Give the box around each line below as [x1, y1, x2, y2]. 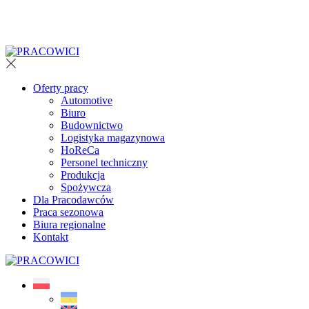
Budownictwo [61, 119, 123, 131]
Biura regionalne [33, 219, 106, 230]
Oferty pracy [33, 82, 88, 94]
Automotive [61, 94, 112, 106]
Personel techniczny [61, 157, 148, 168]
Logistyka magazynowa [61, 132, 165, 143]
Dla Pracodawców [33, 194, 114, 206]
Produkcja [61, 169, 105, 181]
